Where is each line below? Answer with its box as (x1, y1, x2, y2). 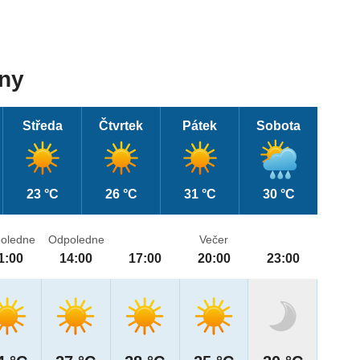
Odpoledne (47, 233, 104, 247)
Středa (22, 119, 63, 133)
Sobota (256, 119, 301, 133)
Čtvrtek (99, 119, 144, 133)
